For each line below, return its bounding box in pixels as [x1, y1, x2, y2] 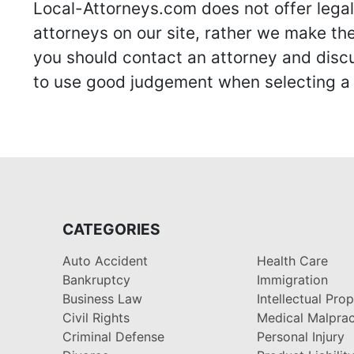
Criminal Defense [62, 328, 164, 345]
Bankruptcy [62, 271, 130, 288]
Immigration [257, 271, 329, 288]
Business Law [62, 290, 142, 307]
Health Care [257, 252, 329, 269]
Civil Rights [62, 309, 130, 326]
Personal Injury [257, 328, 345, 345]
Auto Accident [62, 252, 148, 269]
